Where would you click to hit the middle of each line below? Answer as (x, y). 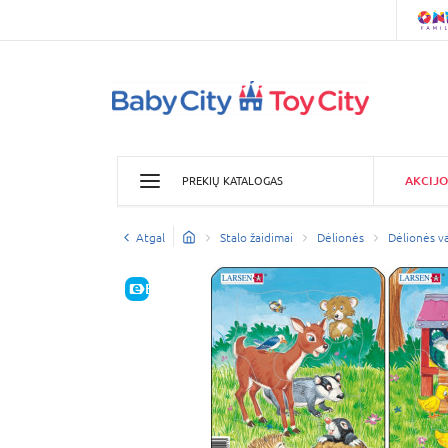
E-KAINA (172, 288)
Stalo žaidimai (256, 237)
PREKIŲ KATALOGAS (232, 180)
